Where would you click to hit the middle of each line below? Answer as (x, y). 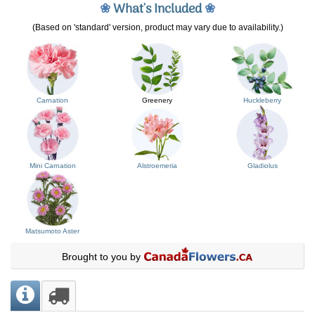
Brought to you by (102, 256)
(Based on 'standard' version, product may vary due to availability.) (157, 27)
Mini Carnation (52, 165)
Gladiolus (262, 165)
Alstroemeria (157, 165)
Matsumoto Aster (53, 231)
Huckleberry (263, 100)
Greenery (157, 100)
